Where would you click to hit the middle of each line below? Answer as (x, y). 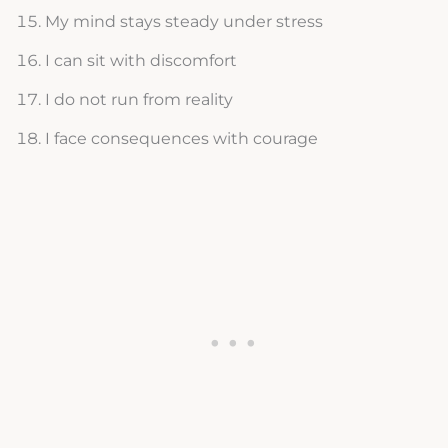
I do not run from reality (138, 100)
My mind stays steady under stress (183, 22)
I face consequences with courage (181, 139)
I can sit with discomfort (140, 61)
